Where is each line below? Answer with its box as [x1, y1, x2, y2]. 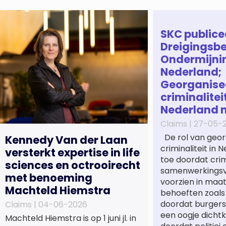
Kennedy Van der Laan [5, 132, 128, 147]
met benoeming [5, 170, 92, 185]
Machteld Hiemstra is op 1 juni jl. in [5, 212, 136, 224]
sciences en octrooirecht [5, 157, 140, 173]
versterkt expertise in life [5, 145, 140, 160]
